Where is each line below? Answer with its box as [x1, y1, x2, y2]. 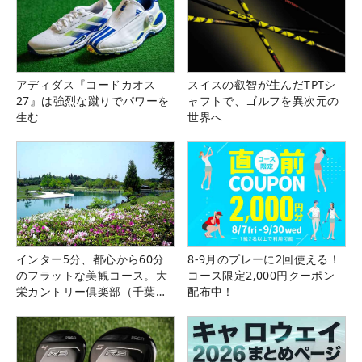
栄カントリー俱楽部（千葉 [16, 284, 156, 300]
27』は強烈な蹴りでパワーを [16, 93, 170, 109]
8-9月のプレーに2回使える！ [187, 251, 341, 267]
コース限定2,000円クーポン [187, 267, 335, 284]
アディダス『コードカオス [16, 77, 156, 93]
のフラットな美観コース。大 [16, 267, 168, 284]
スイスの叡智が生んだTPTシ [187, 77, 336, 93]
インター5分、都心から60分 [16, 251, 165, 267]
